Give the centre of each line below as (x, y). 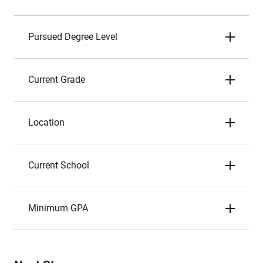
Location (46, 122)
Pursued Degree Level (73, 37)
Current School (59, 165)
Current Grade (57, 80)
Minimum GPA (58, 208)
